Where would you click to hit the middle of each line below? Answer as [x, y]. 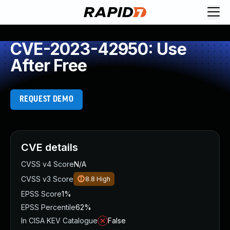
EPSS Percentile [48, 207]
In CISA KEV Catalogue [59, 221]
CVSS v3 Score [47, 179]
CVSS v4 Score [47, 164]
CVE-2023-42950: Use [98, 49]
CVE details [50, 147]
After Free [49, 65]
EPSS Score [41, 194]
